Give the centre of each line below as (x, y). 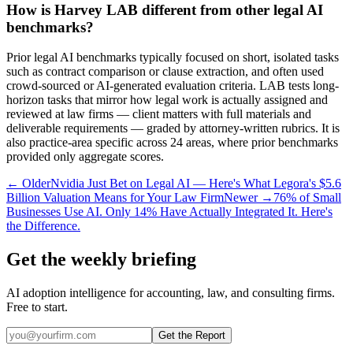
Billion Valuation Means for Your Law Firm (115, 198)
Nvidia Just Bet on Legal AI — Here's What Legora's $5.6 (196, 184)
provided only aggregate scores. (85, 157)
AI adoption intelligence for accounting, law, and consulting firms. (171, 293)
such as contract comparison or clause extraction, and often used (165, 72)
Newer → (249, 198)
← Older (28, 184)
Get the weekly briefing (101, 260)
